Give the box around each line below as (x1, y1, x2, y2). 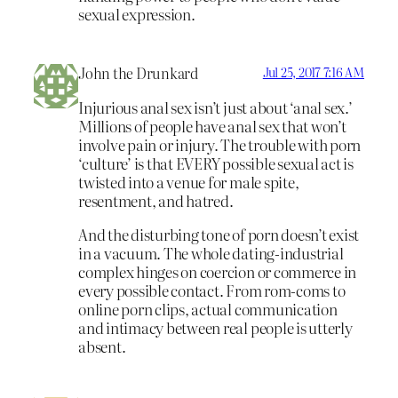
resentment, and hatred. (78, 189, 234, 212)
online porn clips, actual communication (78, 298, 338, 320)
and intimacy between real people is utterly (78, 316, 353, 338)
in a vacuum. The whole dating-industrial (78, 242, 344, 264)
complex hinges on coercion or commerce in (78, 260, 357, 283)
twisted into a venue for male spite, (78, 171, 299, 194)
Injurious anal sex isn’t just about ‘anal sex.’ (78, 96, 353, 119)
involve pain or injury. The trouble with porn (78, 133, 362, 156)
